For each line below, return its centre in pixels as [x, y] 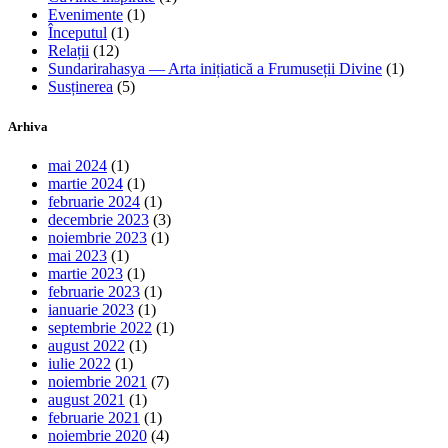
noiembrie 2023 [97, 237]
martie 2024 [85, 183]
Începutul [77, 33]
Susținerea [80, 87]
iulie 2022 [79, 363]
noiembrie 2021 [97, 381]
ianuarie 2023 [91, 309]
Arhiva [28, 126]
